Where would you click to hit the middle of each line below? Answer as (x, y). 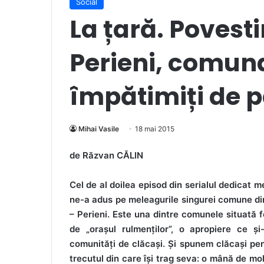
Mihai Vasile (99, 128)
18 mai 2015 (155, 128)
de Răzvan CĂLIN (106, 155)
